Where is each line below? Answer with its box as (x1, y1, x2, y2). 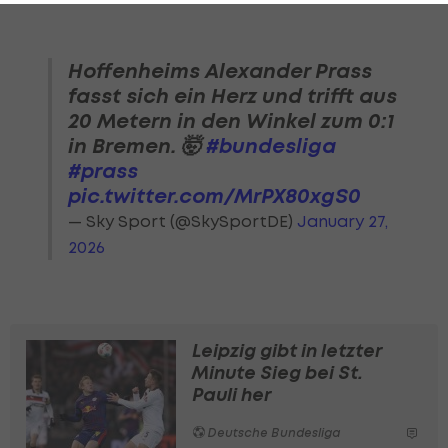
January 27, (297, 210, 388, 231)
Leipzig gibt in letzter (192, 338, 382, 362)
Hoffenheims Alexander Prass (68, 57, 372, 83)
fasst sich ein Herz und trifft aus (68, 82, 397, 108)
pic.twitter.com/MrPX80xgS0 (68, 182, 361, 208)
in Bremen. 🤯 (68, 132, 206, 158)
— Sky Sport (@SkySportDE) (68, 210, 297, 231)
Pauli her (192, 382, 271, 406)
